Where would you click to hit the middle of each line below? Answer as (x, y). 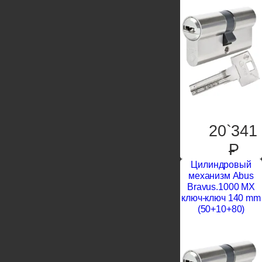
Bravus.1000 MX (221, 187)
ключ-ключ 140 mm (221, 198)
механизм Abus (221, 176)
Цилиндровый (221, 165)
